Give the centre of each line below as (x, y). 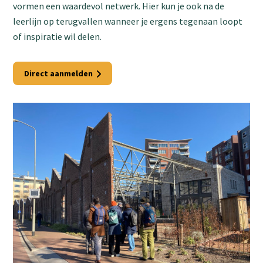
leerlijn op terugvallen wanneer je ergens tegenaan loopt (128, 21)
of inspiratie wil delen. (58, 36)
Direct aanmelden (59, 73)
